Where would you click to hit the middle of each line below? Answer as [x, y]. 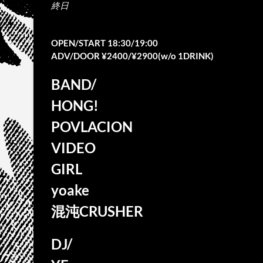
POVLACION [92, 127]
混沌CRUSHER [97, 211]
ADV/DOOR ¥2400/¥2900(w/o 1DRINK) [132, 56]
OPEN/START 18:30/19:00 [104, 43]
